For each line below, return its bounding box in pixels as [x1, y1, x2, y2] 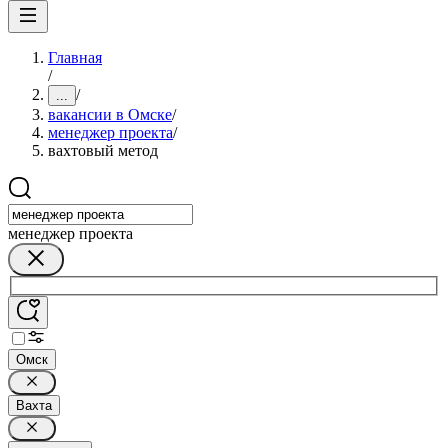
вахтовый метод [48, 142, 158, 159]
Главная [48, 49, 102, 66]
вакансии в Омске [48, 106, 172, 123]
